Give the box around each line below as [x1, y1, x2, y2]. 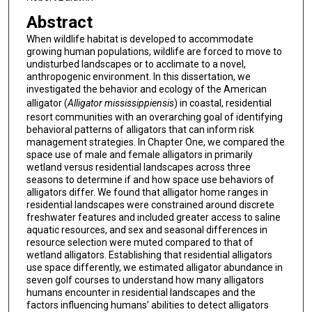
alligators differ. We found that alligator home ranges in [26, 186, 268, 198]
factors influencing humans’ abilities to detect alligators [26, 299, 269, 311]
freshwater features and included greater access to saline [26, 211, 281, 223]
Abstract [26, 12, 93, 32]
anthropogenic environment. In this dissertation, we [26, 70, 251, 82]
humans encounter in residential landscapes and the [26, 286, 256, 298]
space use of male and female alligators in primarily [26, 148, 253, 160]
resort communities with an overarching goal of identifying [26, 111, 283, 123]
